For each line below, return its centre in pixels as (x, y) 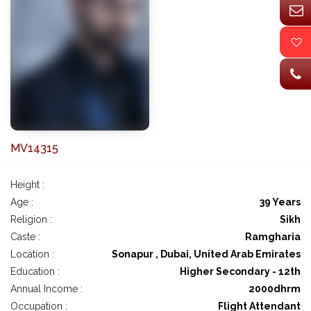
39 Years (280, 202)
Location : (32, 254)
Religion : (31, 220)
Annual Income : (47, 289)
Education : (35, 272)
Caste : (25, 237)
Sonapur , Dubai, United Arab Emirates (206, 254)
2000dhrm (275, 289)
